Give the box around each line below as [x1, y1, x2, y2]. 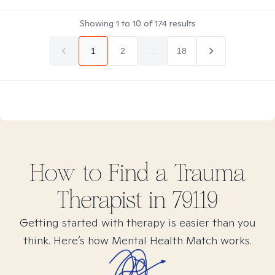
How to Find [29, 158, 155, 188]
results [166, 18, 196, 29]
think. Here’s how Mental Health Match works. [23, 233, 252, 247]
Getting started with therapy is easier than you [19, 215, 256, 230]
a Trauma [155, 158, 246, 188]
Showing [79, 18, 116, 29]
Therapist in [57, 185, 172, 215]
